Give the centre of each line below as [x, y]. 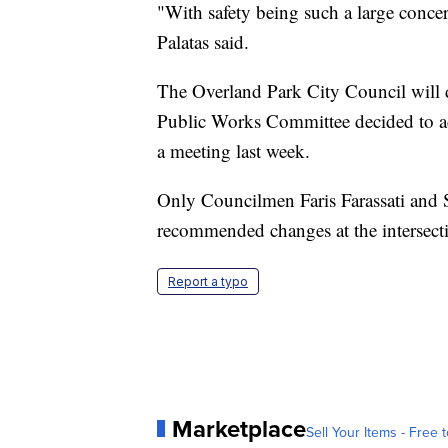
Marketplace [239, 428]
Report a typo [208, 281]
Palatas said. [203, 41]
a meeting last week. [233, 150]
